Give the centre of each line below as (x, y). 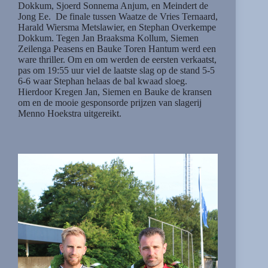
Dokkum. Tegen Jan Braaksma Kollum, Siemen (108, 38)
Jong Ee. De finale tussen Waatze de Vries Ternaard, (118, 16)
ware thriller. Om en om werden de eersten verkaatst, (117, 59)
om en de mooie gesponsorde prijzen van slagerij (110, 102)
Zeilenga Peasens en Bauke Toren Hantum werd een (117, 48)
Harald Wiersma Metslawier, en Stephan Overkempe (117, 27)
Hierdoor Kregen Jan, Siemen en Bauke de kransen (115, 92)
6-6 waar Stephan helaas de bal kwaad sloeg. (103, 81)
